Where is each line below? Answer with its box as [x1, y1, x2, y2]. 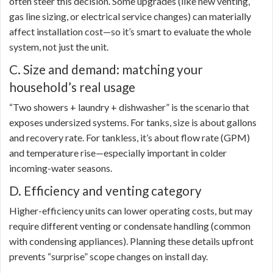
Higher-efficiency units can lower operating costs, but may [9, 205, 252, 217]
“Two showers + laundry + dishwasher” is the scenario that [9, 101, 249, 113]
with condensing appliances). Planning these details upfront [9, 235, 253, 247]
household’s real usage [9, 79, 135, 95]
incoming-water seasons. [9, 162, 112, 174]
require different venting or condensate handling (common [9, 220, 250, 232]
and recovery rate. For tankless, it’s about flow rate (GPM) [9, 132, 250, 144]
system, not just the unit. [9, 41, 108, 53]
